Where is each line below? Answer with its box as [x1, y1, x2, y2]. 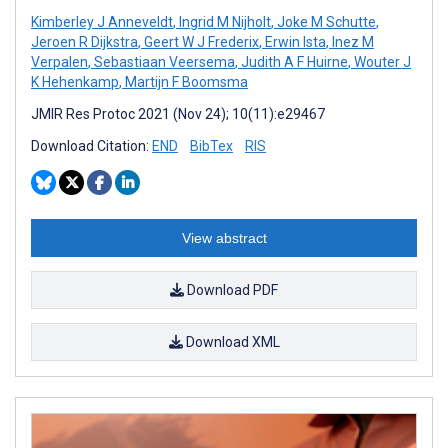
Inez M [329, 33, 374, 50]
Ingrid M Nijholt [176, 13, 271, 30]
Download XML [182, 333, 280, 350]
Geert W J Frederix [141, 33, 259, 50]
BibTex [190, 137, 233, 154]
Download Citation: [31, 137, 152, 154]
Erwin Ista [262, 33, 326, 50]
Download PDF [184, 281, 278, 298]
